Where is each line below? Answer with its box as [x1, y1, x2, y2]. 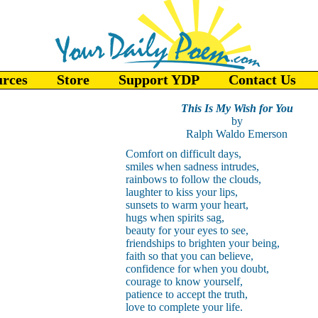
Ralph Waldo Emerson [186, 128, 287, 140]
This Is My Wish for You [180, 102, 293, 114]
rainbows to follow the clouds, [125, 173, 261, 185]
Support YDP [119, 72, 199, 87]
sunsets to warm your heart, [125, 199, 248, 211]
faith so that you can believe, [125, 250, 253, 262]
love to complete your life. [125, 301, 243, 313]
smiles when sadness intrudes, [125, 160, 259, 172]
